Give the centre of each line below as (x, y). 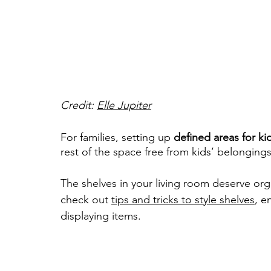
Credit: (79, 106)
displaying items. (101, 216)
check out (86, 200)
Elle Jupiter (124, 106)
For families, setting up (117, 138)
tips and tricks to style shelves (183, 200)
